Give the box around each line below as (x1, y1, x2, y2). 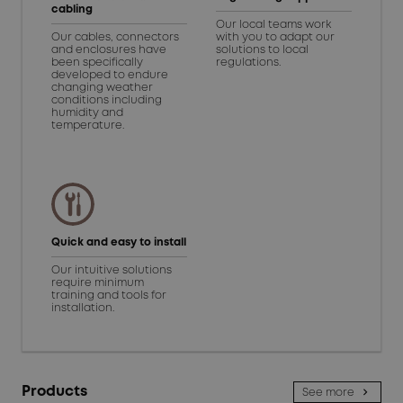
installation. (51, 303, 117, 314)
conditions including (51, 95, 162, 106)
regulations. (216, 58, 283, 68)
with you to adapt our (216, 32, 335, 43)
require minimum (51, 278, 144, 289)
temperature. (51, 121, 127, 131)
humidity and (51, 108, 123, 119)
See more (302, 387, 354, 398)
